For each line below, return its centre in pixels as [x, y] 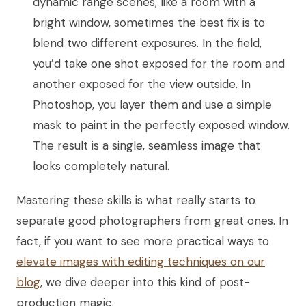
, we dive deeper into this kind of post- [145, 282]
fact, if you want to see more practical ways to [143, 241]
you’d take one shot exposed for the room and [159, 63]
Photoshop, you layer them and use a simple [152, 104]
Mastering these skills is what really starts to [136, 200]
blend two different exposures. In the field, [147, 43]
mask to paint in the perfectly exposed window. [161, 125]
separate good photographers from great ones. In [152, 220]
